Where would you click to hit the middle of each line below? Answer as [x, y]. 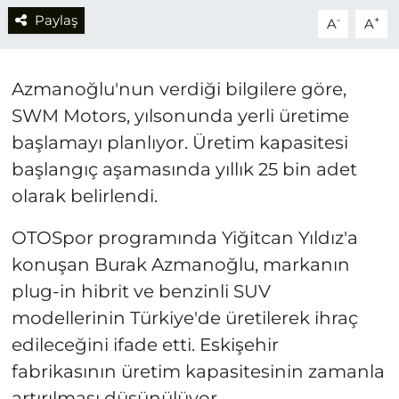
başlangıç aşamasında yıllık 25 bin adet [184, 169]
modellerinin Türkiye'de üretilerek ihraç [184, 318]
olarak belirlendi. [84, 195]
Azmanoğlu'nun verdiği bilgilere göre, [179, 89]
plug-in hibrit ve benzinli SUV [141, 291]
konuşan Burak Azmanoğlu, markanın [180, 264]
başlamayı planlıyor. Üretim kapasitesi [179, 142]
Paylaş [56, 20]
